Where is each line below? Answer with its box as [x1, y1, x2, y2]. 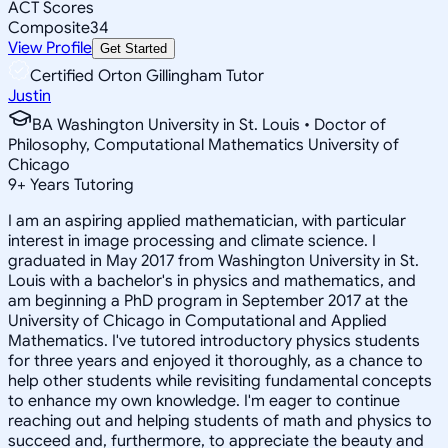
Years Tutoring [26, 174, 134, 195]
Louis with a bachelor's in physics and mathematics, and [8, 270, 416, 291]
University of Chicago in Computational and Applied [8, 310, 387, 331]
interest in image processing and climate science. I [8, 230, 376, 251]
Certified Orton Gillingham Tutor [30, 65, 264, 86]
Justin [8, 85, 51, 106]
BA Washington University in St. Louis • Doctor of [32, 114, 386, 135]
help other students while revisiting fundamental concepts [8, 370, 432, 391]
